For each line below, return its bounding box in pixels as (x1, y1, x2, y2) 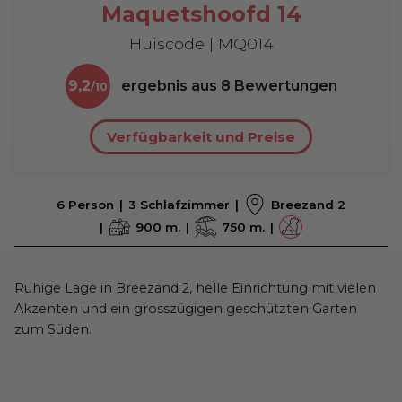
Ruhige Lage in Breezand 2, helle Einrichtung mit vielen (14, 280, 376, 297)
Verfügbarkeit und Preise (107, 128, 295, 146)
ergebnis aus (120, 77, 217, 95)
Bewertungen (233, 77, 337, 95)
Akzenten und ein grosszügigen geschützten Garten (14, 301, 357, 318)
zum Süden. (14, 321, 92, 338)
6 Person (57, 197, 114, 212)
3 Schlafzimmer (128, 197, 230, 212)
